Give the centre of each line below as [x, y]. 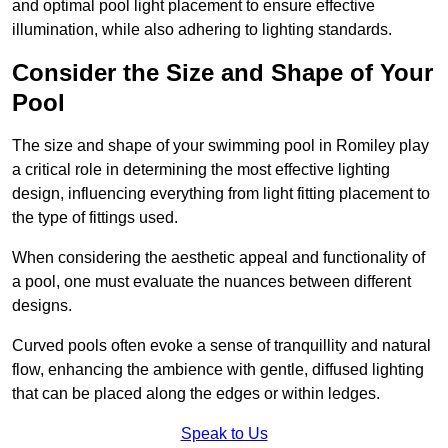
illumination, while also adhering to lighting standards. [202, 29]
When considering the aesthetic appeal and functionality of [218, 257]
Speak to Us [224, 433]
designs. [42, 305]
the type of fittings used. [95, 217]
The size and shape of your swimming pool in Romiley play [220, 145]
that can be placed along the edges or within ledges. [196, 393]
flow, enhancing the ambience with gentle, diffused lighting [218, 369]
